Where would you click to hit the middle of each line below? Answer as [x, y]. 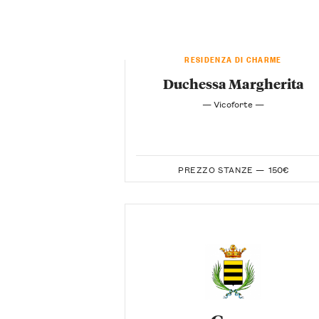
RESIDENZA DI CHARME [233, 58]
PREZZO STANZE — [221, 169]
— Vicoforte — [233, 103]
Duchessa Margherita [233, 83]
